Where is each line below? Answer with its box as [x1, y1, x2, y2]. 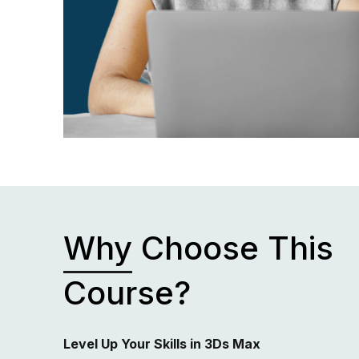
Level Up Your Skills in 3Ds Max [63, 335, 261, 352]
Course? [63, 272, 192, 313]
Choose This [132, 228, 334, 268]
